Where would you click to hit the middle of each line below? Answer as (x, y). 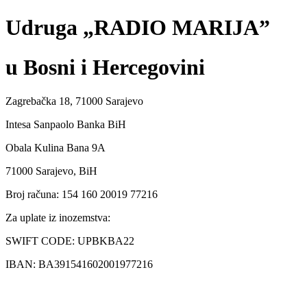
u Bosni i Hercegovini (105, 67)
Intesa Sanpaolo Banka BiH (66, 124)
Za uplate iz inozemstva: (58, 217)
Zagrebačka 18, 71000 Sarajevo (74, 101)
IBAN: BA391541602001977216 (79, 264)
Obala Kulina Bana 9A (56, 147)
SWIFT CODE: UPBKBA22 (70, 241)
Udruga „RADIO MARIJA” (138, 27)
